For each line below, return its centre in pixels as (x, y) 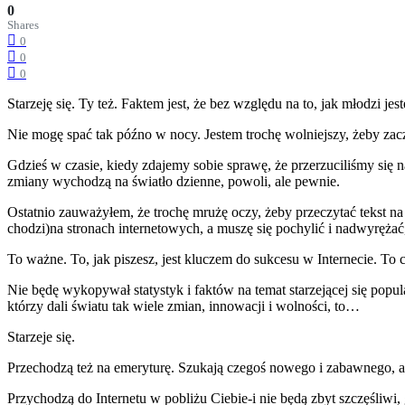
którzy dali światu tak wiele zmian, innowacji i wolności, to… (184, 306)
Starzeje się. (41, 336)
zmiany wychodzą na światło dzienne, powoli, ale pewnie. (174, 181)
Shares (23, 25)
